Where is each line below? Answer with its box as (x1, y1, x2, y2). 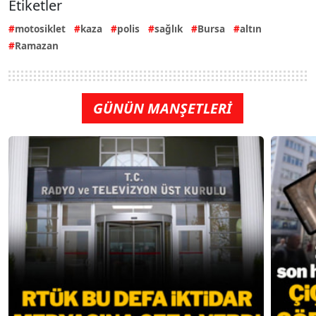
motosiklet (15, 22, 66, 36)
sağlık (154, 22, 183, 36)
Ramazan (15, 39, 59, 53)
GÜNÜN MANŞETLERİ (92, 99, 232, 119)
